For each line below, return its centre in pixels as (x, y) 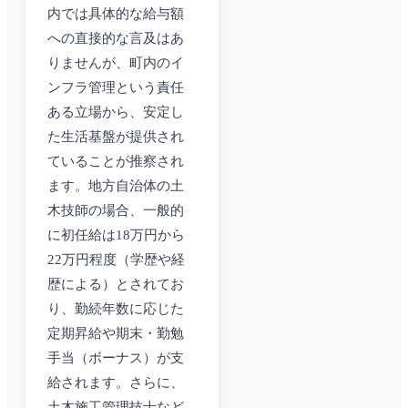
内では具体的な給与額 (116, 14)
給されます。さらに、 (116, 383)
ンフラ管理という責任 (116, 88)
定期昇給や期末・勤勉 (116, 334)
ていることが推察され (116, 162)
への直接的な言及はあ (116, 39)
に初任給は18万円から (116, 235)
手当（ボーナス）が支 (116, 358)
